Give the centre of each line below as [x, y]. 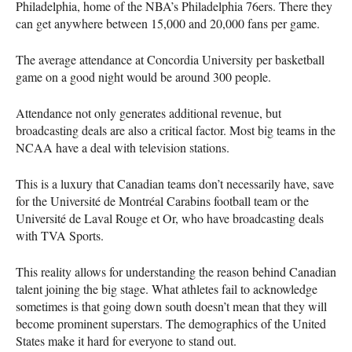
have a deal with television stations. [141, 147]
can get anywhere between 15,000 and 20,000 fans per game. [168, 23]
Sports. [85, 235]
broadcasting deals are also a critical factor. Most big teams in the [176, 130]
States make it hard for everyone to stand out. [126, 340]
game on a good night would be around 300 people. [143, 76]
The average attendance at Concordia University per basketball [170, 59]
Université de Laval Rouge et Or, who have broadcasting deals [170, 218]
